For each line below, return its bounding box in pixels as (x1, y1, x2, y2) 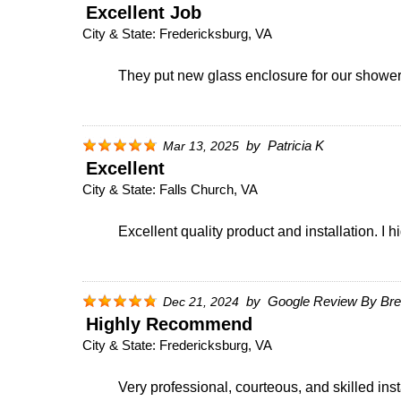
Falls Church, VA (159, 181, 258, 197)
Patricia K (268, 137, 324, 153)
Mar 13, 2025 (163, 139, 239, 153)
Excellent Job (86, 2, 201, 22)
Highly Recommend (86, 313, 252, 334)
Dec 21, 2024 (163, 294, 239, 309)
